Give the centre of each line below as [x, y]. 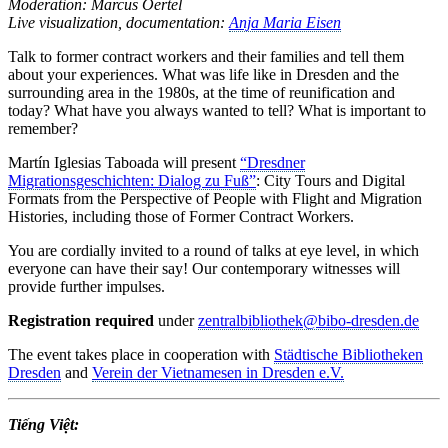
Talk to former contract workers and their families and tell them [206, 56]
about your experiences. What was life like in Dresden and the [203, 74]
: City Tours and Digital [330, 180]
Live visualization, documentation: [118, 22]
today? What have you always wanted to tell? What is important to [217, 110]
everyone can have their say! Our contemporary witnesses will [204, 268]
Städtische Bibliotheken [348, 354]
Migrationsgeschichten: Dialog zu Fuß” [132, 180]
